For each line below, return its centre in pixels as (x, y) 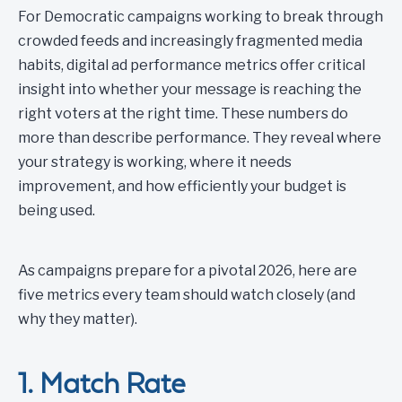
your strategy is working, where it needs (155, 162)
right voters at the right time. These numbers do (183, 114)
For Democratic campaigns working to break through (201, 17)
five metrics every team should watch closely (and (187, 295)
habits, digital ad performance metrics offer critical (192, 65)
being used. (57, 210)
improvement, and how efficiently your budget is (182, 186)
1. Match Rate (101, 383)
